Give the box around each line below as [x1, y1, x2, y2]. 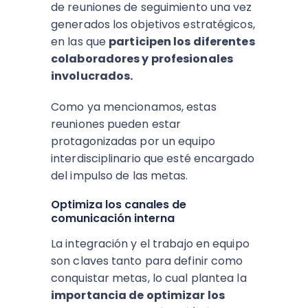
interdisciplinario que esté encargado [51, 151, 254, 166]
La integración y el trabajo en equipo [51, 236, 250, 252]
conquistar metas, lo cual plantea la [51, 270, 247, 286]
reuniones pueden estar [51, 116, 181, 132]
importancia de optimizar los [51, 287, 225, 303]
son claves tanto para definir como [51, 253, 243, 269]
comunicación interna [51, 210, 175, 226]
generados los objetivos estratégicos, [51, 16, 255, 32]
